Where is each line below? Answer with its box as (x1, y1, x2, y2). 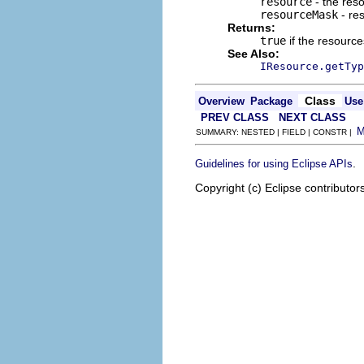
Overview (198, 95, 245, 107)
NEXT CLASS (279, 111, 346, 123)
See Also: (227, 47, 279, 60)
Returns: (227, 21, 275, 34)
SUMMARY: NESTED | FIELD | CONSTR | (196, 128, 357, 136)
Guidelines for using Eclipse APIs (195, 158, 353, 170)
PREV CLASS (201, 111, 269, 123)
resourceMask (260, 8, 338, 21)
